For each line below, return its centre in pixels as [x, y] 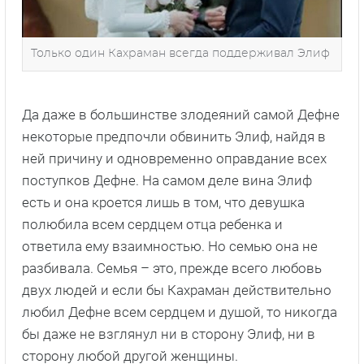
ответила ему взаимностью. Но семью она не [170, 247]
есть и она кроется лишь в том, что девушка [163, 203]
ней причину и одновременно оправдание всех [174, 159]
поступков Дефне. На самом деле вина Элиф [167, 181]
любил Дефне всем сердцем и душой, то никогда [180, 312]
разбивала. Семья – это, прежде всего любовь [172, 269]
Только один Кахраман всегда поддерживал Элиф [180, 54]
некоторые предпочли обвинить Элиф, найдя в [174, 137]
